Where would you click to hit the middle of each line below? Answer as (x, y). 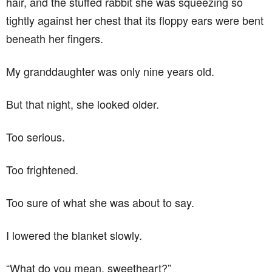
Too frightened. (42, 169)
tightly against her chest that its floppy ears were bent (135, 20)
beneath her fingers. (55, 38)
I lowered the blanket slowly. (74, 235)
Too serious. (36, 136)
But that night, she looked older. (83, 104)
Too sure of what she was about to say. (100, 202)
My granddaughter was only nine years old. (110, 71)
